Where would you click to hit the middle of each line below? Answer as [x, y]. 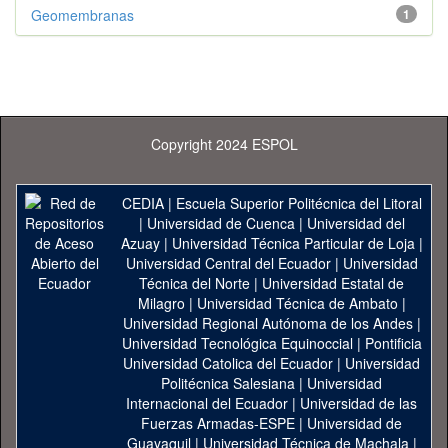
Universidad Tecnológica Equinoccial [237, 343]
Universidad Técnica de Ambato [297, 303]
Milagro [161, 303]
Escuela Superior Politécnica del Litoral [298, 203]
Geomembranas [82, 15]
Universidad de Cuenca [220, 223]
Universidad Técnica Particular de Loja [293, 243]
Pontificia [393, 343]
